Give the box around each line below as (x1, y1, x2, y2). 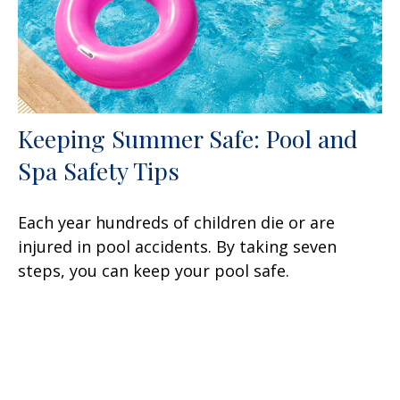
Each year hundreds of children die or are (18, 212, 335, 234)
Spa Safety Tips (18, 154, 179, 187)
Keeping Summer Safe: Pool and (18, 122, 358, 155)
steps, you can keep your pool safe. (18, 260, 289, 282)
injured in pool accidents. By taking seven (18, 236, 337, 258)
